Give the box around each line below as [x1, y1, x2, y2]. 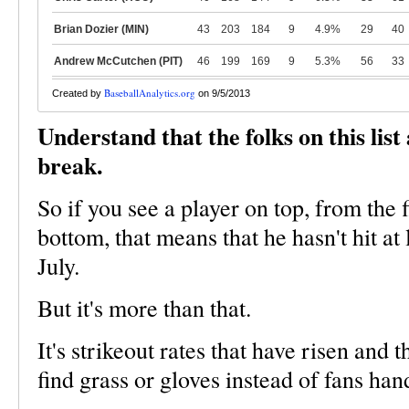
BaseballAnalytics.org [104, 86, 195, 100]
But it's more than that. [37, 292, 251, 323]
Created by [52, 88, 104, 99]
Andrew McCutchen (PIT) [54, 55, 183, 68]
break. [37, 148, 102, 183]
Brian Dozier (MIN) [54, 23, 149, 36]
